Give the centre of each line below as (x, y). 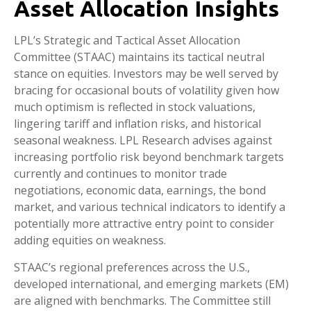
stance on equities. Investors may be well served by (146, 74)
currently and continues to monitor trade (120, 174)
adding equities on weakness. (90, 241)
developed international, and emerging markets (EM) (151, 284)
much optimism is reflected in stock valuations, (135, 107)
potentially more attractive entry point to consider (144, 224)
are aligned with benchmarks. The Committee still (142, 301)
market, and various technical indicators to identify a (150, 207)
